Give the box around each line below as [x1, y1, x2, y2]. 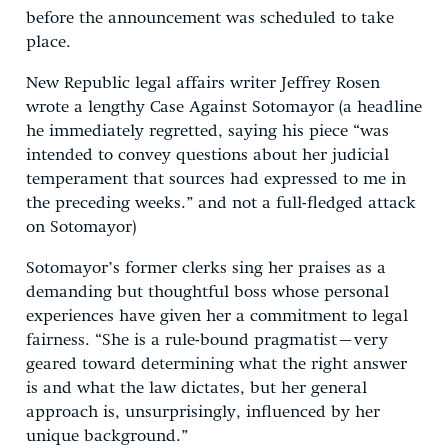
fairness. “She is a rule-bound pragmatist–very [26, 331, 388, 349]
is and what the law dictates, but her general [26, 379, 367, 397]
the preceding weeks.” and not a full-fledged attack [26, 194, 416, 212]
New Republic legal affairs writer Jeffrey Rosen [26, 74, 380, 92]
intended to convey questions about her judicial [26, 146, 389, 164]
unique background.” [26, 427, 188, 445]
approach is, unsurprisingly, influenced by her [26, 403, 380, 421]
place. [26, 33, 71, 51]
